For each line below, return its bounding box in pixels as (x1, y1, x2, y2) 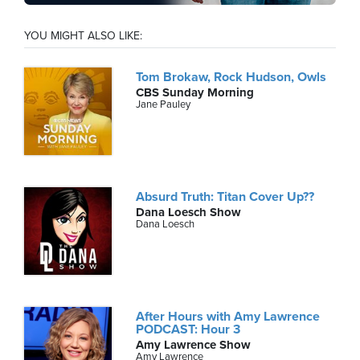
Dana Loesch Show (136, 205, 242, 220)
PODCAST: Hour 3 (136, 321, 241, 338)
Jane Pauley (136, 97, 191, 111)
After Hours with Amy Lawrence (136, 309, 321, 325)
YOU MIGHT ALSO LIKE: (24, 28, 142, 43)
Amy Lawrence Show (136, 337, 252, 353)
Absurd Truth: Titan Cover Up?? (136, 189, 315, 206)
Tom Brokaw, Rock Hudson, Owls (136, 68, 327, 85)
